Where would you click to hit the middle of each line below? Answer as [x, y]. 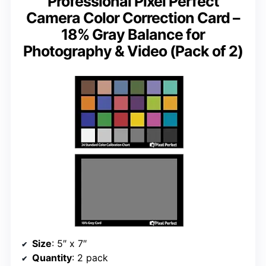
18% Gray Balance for [133, 35]
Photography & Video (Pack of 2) [133, 51]
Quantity [52, 257]
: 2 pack [90, 257]
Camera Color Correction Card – [133, 18]
